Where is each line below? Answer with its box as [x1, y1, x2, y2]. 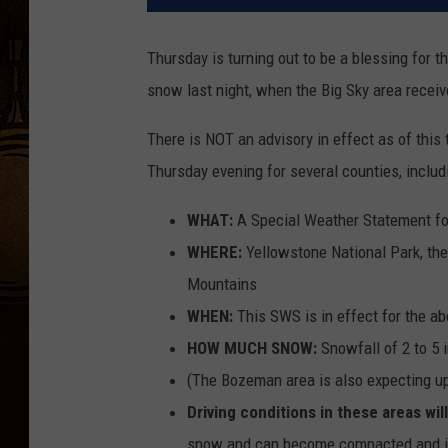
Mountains [187, 273, 257, 294]
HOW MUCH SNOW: [187, 337, 317, 358]
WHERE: [187, 241, 242, 262]
